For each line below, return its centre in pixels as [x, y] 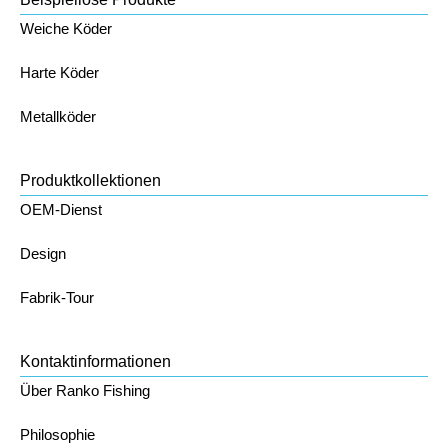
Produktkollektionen [90, 180]
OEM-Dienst [61, 209]
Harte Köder [59, 72]
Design [43, 253]
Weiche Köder [66, 28]
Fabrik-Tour [57, 297]
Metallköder [58, 116]
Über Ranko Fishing [85, 390]
